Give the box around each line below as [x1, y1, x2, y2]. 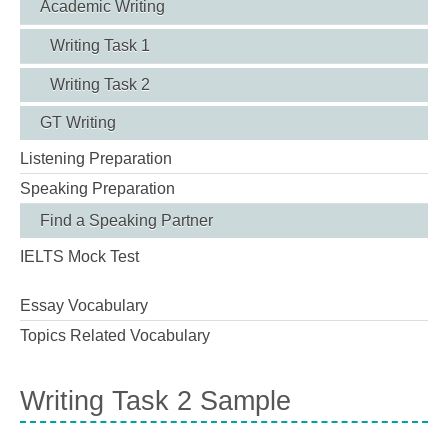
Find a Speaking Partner [40, 211, 213, 229]
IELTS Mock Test [20, 247, 139, 265]
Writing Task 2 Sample [20, 385, 291, 416]
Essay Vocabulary [20, 296, 148, 314]
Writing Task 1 [50, 36, 150, 54]
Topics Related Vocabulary [20, 326, 210, 344]
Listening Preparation [20, 149, 172, 167]
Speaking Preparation [20, 179, 175, 197]
